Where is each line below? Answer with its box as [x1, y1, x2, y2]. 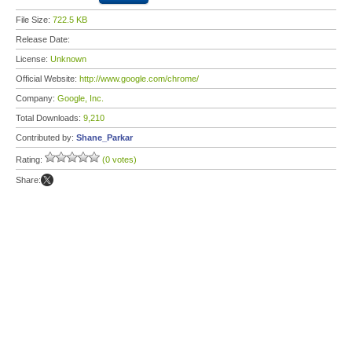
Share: [16, 175, 41, 185]
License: [16, 54, 50, 64]
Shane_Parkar [76, 133, 133, 142]
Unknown [50, 54, 86, 64]
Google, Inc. [57, 93, 104, 103]
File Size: [16, 15, 53, 24]
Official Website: [16, 74, 79, 83]
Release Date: [16, 35, 72, 44]
